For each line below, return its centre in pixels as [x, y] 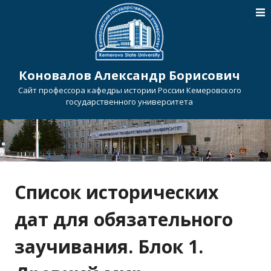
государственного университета [129, 102]
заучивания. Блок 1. [109, 247]
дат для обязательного [124, 219]
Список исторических [116, 192]
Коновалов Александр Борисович [129, 75]
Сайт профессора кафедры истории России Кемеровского [129, 90]
